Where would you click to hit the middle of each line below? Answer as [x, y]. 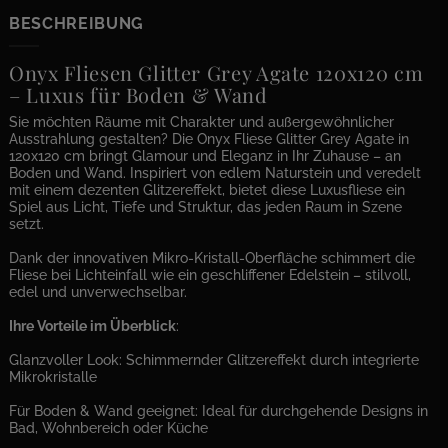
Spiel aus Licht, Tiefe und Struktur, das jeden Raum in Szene [205, 207]
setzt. [26, 224]
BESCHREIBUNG [76, 24]
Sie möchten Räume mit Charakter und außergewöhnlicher [201, 122]
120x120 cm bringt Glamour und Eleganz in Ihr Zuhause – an [205, 156]
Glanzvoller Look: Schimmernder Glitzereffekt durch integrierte [214, 360]
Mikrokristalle [53, 377]
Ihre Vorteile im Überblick [92, 326]
